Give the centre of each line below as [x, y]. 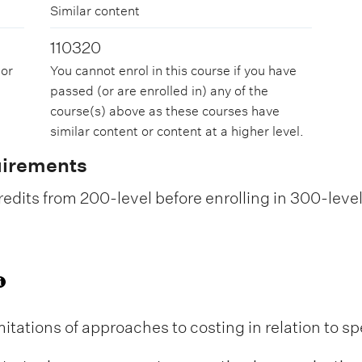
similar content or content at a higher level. [177, 132]
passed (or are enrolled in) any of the [160, 91]
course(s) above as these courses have [165, 112]
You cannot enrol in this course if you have [174, 71]
